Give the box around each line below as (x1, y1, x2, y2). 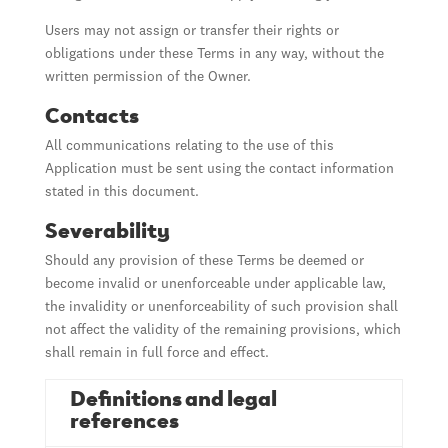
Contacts (44, 98, 139, 129)
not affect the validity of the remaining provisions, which (44, 323, 401, 337)
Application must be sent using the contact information (44, 162, 394, 176)
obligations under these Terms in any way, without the (44, 47, 384, 61)
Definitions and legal (69, 381, 277, 412)
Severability (44, 213, 170, 244)
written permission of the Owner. (44, 70, 251, 84)
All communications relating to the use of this (44, 139, 334, 153)
